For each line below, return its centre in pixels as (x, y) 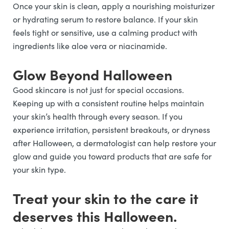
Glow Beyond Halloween (93, 74)
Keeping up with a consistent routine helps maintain (108, 103)
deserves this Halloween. (95, 216)
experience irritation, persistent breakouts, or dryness (111, 130)
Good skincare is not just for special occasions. (98, 90)
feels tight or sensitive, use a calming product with (105, 32)
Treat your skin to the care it (106, 198)
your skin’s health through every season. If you (98, 116)
